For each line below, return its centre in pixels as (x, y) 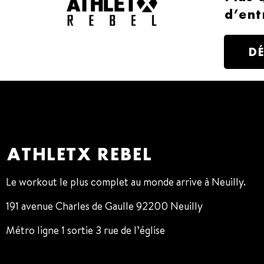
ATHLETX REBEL (79, 154)
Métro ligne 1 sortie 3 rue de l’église (85, 230)
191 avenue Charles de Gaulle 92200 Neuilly (104, 206)
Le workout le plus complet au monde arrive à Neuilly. (126, 181)
